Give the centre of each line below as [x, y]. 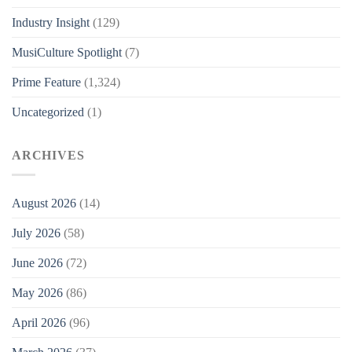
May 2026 [37, 292]
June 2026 [37, 262]
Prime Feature [46, 82]
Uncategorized [48, 112]
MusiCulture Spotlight [67, 52]
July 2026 [36, 233]
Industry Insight [51, 22]
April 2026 [39, 322]
